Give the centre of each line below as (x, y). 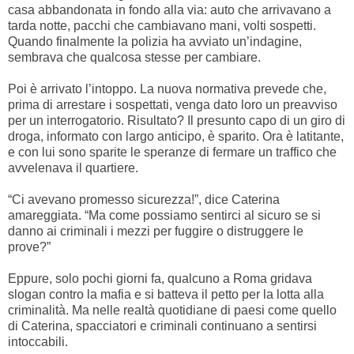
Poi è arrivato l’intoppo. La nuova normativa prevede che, (167, 88)
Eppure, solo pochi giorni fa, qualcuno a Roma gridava (160, 278)
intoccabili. (40, 341)
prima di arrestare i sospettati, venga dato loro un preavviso (173, 104)
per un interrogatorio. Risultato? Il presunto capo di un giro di (177, 120)
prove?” (31, 247)
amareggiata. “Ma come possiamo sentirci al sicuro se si (164, 215)
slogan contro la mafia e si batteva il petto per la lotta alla (166, 294)
